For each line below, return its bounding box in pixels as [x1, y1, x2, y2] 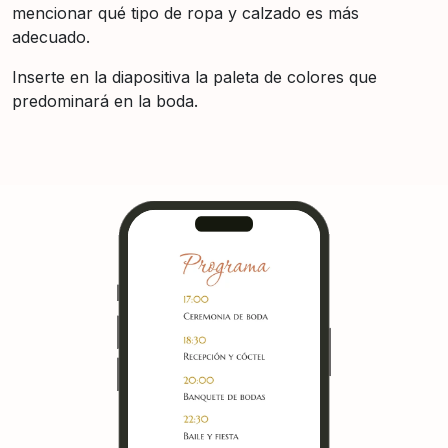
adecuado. [12, 26, 90, 47]
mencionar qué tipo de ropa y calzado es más [12, 2, 359, 23]
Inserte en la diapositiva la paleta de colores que [12, 66, 377, 87]
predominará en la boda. [12, 90, 198, 111]
